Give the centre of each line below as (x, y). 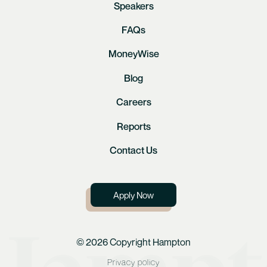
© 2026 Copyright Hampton (133, 242)
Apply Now (133, 195)
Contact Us (133, 150)
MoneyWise (133, 54)
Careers (133, 102)
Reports (133, 126)
